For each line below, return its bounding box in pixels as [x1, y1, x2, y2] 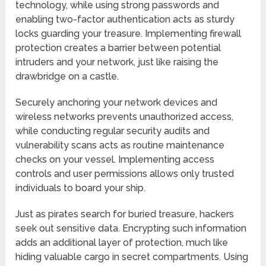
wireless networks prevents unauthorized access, [15, 110, 234, 122]
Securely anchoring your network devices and [15, 96, 218, 108]
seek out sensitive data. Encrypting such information [15, 222, 247, 234]
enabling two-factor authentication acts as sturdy [15, 13, 235, 25]
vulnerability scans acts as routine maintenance [15, 139, 225, 151]
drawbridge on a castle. [15, 70, 119, 82]
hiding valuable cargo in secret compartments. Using [15, 251, 249, 262]
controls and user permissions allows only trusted [15, 167, 235, 179]
